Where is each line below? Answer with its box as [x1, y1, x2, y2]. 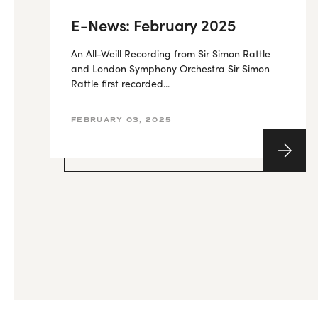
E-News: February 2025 [71, 13, 236, 35]
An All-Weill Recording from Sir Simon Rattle [71, 47, 270, 60]
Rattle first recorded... [71, 77, 170, 90]
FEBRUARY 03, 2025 [71, 115, 172, 124]
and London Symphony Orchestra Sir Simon [71, 62, 270, 75]
